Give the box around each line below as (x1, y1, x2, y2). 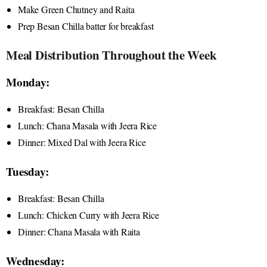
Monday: (6, 73, 49, 91)
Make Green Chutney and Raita (18, 2, 135, 15)
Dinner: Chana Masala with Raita (18, 225, 140, 238)
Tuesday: (6, 163, 49, 180)
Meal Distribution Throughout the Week (6, 45, 217, 64)
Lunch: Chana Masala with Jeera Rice (18, 119, 157, 132)
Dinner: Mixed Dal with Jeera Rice (18, 135, 146, 148)
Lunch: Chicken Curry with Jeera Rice (18, 208, 159, 221)
